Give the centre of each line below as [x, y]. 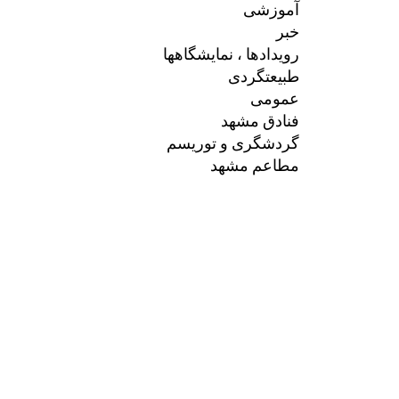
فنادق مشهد [260, 120]
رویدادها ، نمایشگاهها [231, 53]
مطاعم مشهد [255, 164]
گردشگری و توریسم [233, 142]
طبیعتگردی [264, 75]
